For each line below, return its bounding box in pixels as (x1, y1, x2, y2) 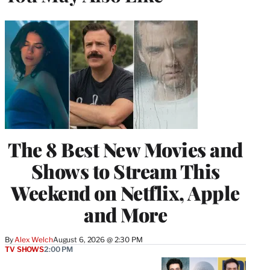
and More (84, 201, 167, 227)
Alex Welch (14, 234, 53, 244)
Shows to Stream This (31, 157, 220, 184)
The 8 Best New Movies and (8, 136, 243, 162)
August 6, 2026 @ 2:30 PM (52, 234, 143, 244)
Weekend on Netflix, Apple (11, 179, 240, 206)
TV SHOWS (5, 244, 44, 254)
